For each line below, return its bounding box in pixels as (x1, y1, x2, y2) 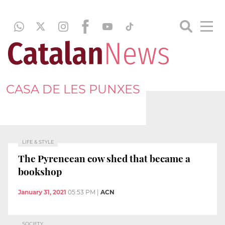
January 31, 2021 (18, 188, 66, 196)
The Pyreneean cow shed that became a (18, 151, 190, 165)
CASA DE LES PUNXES (6, 81, 140, 96)
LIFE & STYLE (22, 139, 54, 145)
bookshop (18, 164, 62, 178)
